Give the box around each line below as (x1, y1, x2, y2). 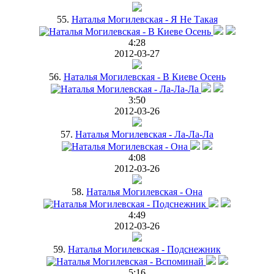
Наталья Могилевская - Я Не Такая (71, 13, 218, 24)
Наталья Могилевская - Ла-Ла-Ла (75, 128, 213, 139)
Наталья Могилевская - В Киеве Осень (63, 71, 226, 82)
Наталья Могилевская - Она (86, 186, 202, 197)
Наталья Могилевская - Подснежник (68, 243, 221, 254)
